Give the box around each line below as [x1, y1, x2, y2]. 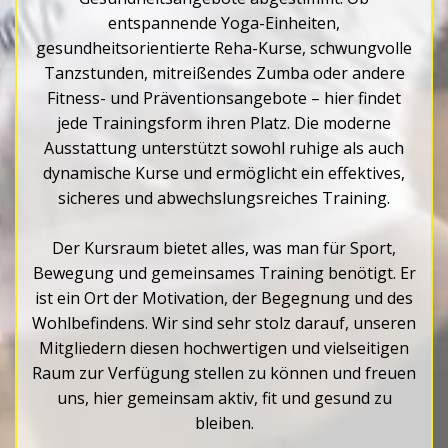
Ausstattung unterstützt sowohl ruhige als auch [44, 137, 404, 159]
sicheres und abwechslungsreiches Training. [58, 187, 390, 209]
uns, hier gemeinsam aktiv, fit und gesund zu [56, 387, 392, 409]
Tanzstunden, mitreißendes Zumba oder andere [43, 62, 405, 84]
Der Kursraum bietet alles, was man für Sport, [52, 237, 396, 259]
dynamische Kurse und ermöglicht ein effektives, [43, 162, 405, 184]
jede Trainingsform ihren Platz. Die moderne [57, 112, 391, 134]
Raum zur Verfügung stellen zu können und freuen [32, 362, 416, 384]
